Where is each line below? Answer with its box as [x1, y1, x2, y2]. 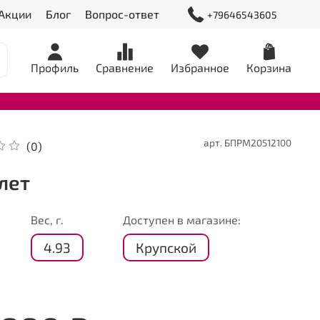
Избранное [171, 61, 229, 75]
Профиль [31, 61, 79, 75]
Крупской [136, 239, 197, 256]
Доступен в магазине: [123, 213, 241, 227]
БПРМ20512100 [224, 136, 291, 149]
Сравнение [96, 61, 154, 75]
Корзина [246, 61, 291, 75]
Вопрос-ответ [84, 7, 159, 21]
